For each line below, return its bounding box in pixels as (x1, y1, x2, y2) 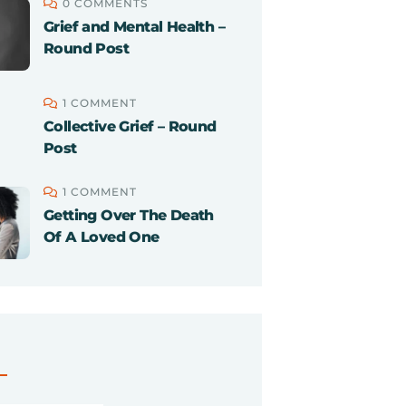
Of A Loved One (43, 228, 159, 246)
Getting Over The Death (43, 207, 214, 224)
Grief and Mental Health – (43, 18, 225, 35)
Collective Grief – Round (43, 118, 217, 135)
